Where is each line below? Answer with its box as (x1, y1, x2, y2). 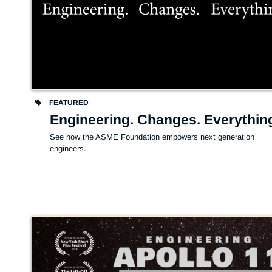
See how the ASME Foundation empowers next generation (50, 132, 255, 141)
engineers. (50, 143, 87, 153)
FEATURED (47, 98, 89, 107)
